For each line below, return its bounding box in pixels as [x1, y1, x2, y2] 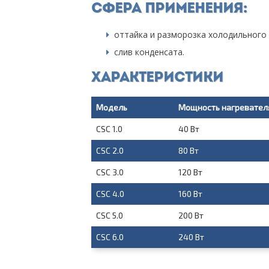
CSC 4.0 [95, 189, 124, 199]
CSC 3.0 [95, 167, 124, 178]
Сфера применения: [91, 2, 247, 17]
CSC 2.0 [95, 145, 124, 156]
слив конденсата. [113, 46, 184, 58]
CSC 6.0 [95, 232, 124, 243]
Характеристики [91, 71, 223, 86]
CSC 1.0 [95, 124, 122, 134]
